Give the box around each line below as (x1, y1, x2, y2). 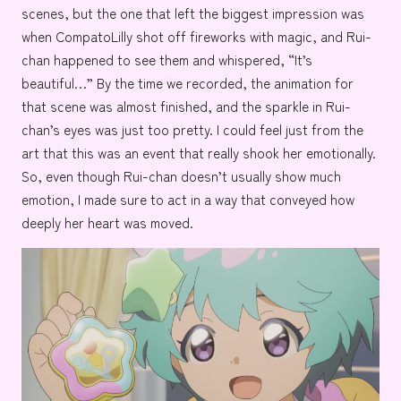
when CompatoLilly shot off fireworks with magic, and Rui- (21, 25, 371, 46)
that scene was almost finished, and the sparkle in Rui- (21, 95, 351, 115)
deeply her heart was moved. (21, 211, 193, 232)
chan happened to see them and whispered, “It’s (21, 48, 312, 69)
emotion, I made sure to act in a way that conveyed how (21, 188, 354, 209)
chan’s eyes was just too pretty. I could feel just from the (21, 118, 363, 139)
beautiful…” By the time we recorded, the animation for (21, 72, 354, 92)
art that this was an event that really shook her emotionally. (21, 141, 376, 162)
